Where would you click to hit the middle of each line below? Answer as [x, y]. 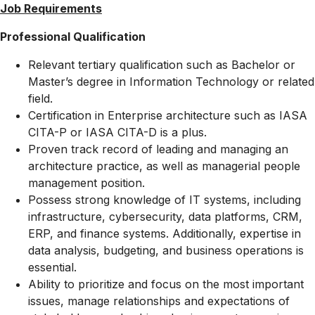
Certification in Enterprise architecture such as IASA [168, 115]
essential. [52, 267]
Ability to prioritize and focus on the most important [166, 284]
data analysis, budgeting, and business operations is [166, 250]
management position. [86, 183]
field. [40, 98]
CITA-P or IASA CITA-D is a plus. [117, 132]
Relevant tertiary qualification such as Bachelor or [162, 65]
